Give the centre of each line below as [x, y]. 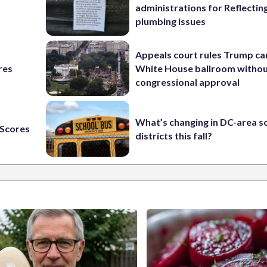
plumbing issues [171, 21]
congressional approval [188, 82]
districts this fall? [174, 135]
